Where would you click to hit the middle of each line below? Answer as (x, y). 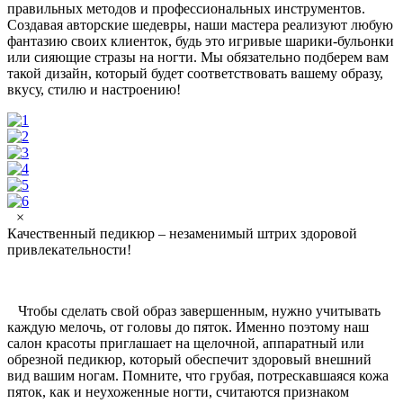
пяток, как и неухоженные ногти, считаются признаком (178, 392)
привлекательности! (69, 250)
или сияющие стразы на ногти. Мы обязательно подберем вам (198, 58)
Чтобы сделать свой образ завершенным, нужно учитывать (194, 311)
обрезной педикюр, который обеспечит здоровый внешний (189, 360)
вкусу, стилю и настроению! (94, 90)
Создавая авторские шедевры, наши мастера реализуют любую (200, 25)
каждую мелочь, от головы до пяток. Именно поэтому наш (188, 327)
